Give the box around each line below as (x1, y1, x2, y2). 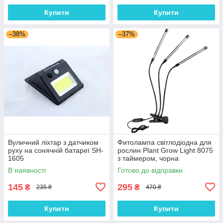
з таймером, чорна (117, 154, 179, 162)
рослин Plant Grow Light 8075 (117, 146, 213, 154)
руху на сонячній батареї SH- (8, 146, 104, 154)
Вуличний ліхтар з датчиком (8, 138, 99, 146)
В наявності (8, 166, 46, 174)
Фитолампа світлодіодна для (117, 138, 212, 146)
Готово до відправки (117, 166, 183, 174)
